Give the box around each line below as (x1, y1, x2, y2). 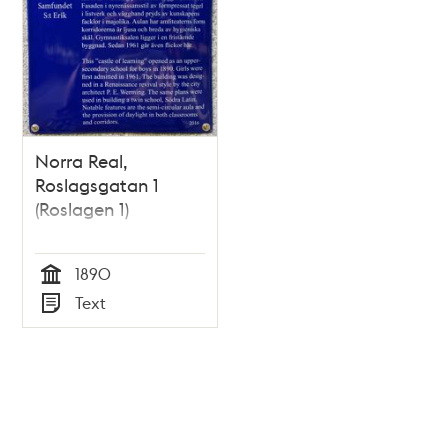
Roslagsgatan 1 (35, 173, 160, 197)
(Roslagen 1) (35, 197, 130, 221)
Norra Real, (35, 149, 129, 173)
